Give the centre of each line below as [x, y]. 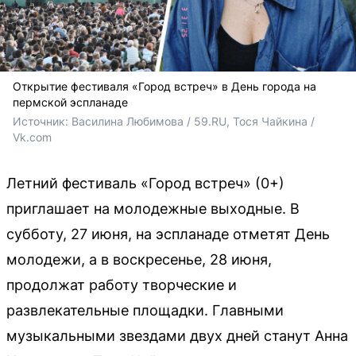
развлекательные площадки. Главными [145, 310]
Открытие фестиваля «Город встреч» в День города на [164, 86]
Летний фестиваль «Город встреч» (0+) [145, 183]
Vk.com [32, 137]
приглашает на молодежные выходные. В [153, 208]
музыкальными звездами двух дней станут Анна [177, 335]
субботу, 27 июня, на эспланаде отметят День [168, 234]
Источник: [42, 121]
